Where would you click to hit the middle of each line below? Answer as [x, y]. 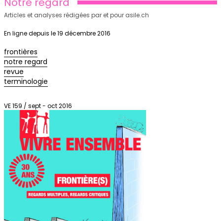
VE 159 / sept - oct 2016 [38, 106]
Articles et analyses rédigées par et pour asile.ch [76, 15]
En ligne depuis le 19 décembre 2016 [57, 33]
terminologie [26, 81]
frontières [21, 52]
